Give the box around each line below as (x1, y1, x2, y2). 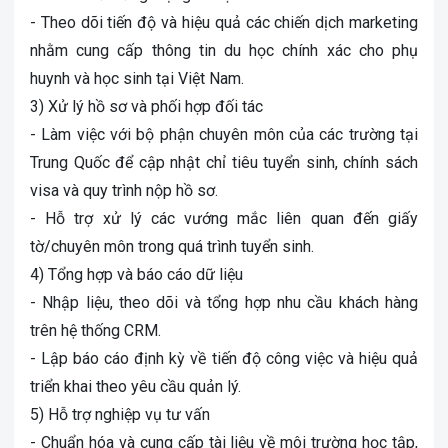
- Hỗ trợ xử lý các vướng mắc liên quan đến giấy (30, 209, 418, 228)
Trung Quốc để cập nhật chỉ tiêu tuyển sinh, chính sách (30, 153, 418, 172)
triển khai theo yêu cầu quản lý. (30, 377, 241, 396)
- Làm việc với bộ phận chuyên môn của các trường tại (30, 125, 418, 144)
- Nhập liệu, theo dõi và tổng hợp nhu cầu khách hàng (30, 293, 418, 312)
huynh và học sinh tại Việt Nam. (30, 69, 244, 88)
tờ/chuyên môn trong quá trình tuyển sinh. (30, 237, 314, 256)
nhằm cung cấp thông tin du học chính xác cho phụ (30, 41, 418, 60)
